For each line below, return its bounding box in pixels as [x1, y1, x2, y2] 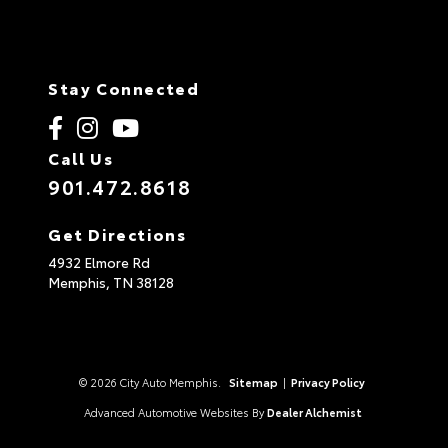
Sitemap [228, 373, 278, 390]
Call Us [48, 145, 114, 169]
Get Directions [48, 221, 187, 245]
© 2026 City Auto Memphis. [78, 373, 224, 390]
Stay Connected [48, 75, 200, 99]
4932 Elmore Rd [48, 251, 150, 272]
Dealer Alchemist [266, 403, 362, 420]
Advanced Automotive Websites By [83, 403, 264, 420]
